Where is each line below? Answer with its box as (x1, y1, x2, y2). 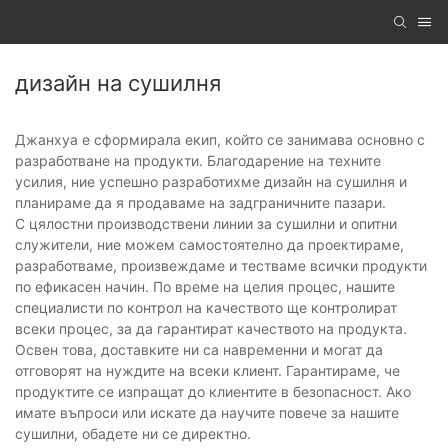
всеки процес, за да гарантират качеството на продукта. (15, 320, 407, 338)
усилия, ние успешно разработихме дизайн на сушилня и (15, 173, 407, 191)
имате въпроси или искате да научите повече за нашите (15, 404, 399, 422)
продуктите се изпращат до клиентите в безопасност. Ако (15, 383, 411, 401)
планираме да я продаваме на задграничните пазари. (15, 194, 386, 212)
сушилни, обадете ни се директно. (15, 425, 251, 443)
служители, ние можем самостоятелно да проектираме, (15, 236, 404, 254)
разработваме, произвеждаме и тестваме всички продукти (15, 257, 427, 275)
